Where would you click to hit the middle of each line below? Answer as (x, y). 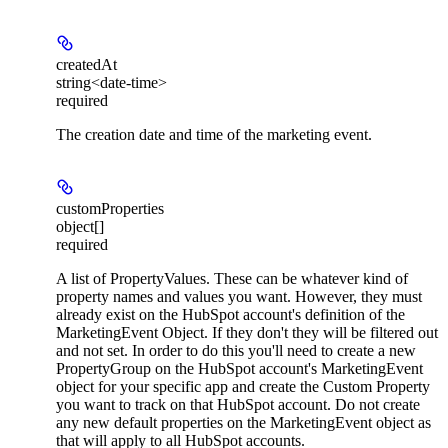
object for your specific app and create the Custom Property (243, 387)
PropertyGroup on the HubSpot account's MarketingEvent (239, 369)
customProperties (110, 209)
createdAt (86, 65)
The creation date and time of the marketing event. (214, 135)
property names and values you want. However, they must (239, 297)
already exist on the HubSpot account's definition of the (230, 315)
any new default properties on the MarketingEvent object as (243, 423)
